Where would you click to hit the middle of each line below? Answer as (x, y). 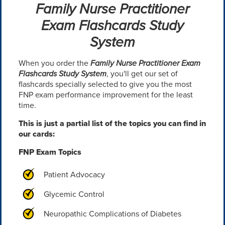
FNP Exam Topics (50, 152)
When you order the (54, 63)
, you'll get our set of (142, 74)
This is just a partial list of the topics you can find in (112, 123)
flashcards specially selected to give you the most (105, 84)
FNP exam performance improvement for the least (105, 95)
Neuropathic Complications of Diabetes (112, 214)
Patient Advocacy (74, 175)
